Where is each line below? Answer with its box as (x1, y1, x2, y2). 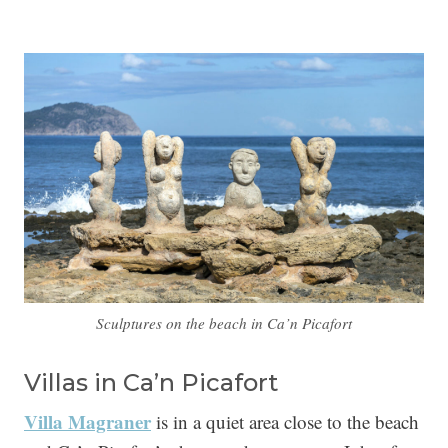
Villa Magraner (24, 408, 151, 435)
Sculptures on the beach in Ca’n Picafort (96, 313, 352, 333)
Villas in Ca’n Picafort (24, 368, 278, 397)
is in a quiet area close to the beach (151, 409, 419, 434)
